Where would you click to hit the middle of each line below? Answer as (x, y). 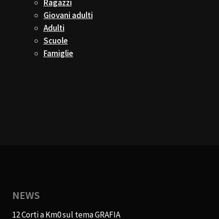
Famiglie (58, 54)
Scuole (55, 41)
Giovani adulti (68, 15)
